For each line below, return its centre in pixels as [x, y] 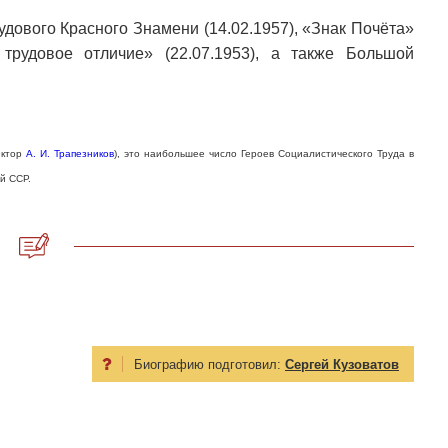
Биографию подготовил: [209, 365]
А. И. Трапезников [70, 154]
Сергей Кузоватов [342, 365]
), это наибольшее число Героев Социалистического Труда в [264, 154]
